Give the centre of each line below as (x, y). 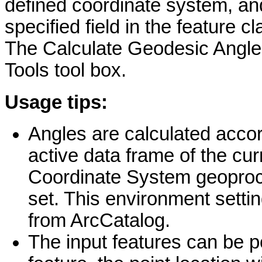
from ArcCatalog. (99, 221)
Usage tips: (56, 102)
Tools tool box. (65, 70)
